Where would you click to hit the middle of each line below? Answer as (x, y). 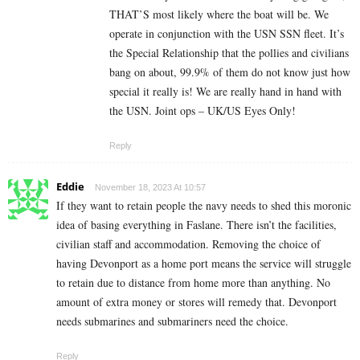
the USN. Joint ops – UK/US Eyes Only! (202, 111)
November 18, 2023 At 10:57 (150, 188)
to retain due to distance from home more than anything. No (193, 283)
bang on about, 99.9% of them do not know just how (230, 72)
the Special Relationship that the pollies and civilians (229, 53)
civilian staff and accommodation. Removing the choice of (188, 244)
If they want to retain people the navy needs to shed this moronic (204, 206)
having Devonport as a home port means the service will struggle (204, 264)
